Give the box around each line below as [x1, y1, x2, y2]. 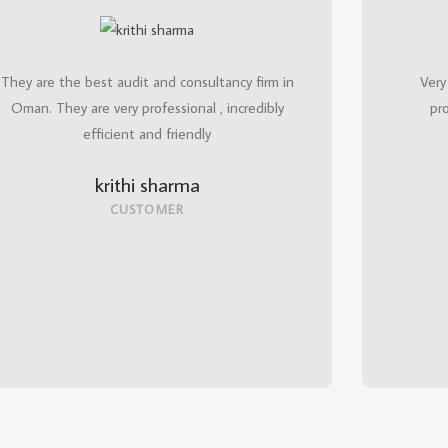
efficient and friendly [83, 123, 211, 143]
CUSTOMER [109, 200, 185, 217]
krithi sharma [94, 170, 200, 197]
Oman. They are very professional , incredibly [10, 97, 284, 117]
